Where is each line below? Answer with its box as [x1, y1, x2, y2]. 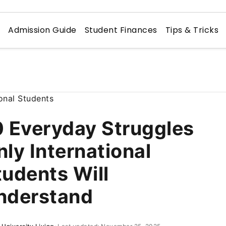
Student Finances [84, 24, 157, 36]
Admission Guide [8, 24, 77, 36]
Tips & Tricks [165, 24, 219, 36]
